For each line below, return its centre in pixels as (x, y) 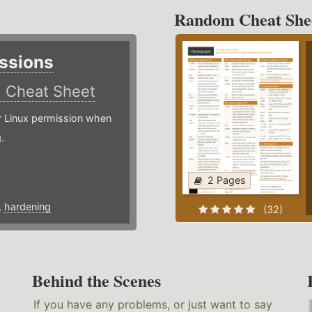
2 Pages (226, 180)
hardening (27, 206)
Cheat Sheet (50, 91)
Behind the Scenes (97, 280)
